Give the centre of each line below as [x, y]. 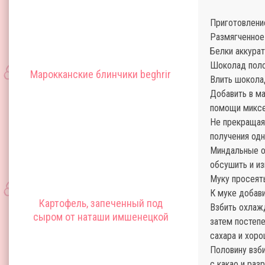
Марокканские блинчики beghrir [101, 74]
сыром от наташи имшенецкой [101, 217]
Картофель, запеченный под [101, 203]
